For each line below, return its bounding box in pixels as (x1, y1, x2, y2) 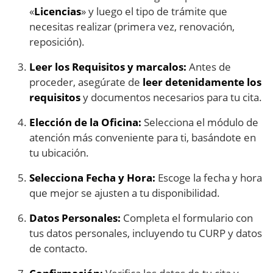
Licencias (34, 4, 81, 19)
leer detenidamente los (143, 75, 261, 90)
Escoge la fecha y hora (155, 171, 262, 185)
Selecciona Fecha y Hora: (29, 171, 155, 185)
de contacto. (29, 241, 88, 256)
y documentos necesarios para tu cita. (80, 90, 262, 105)
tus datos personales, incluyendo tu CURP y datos (29, 226, 262, 241)
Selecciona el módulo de (141, 115, 258, 130)
